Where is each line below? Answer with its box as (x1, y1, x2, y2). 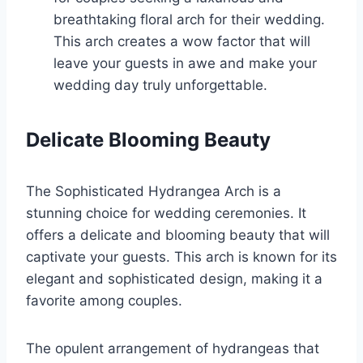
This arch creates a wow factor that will (53, 33, 310, 50)
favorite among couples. (26, 293, 182, 310)
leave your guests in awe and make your (53, 55, 317, 72)
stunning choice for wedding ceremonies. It (26, 205, 306, 222)
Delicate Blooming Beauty (26, 128, 271, 152)
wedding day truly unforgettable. (53, 77, 267, 94)
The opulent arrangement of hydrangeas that (26, 340, 319, 357)
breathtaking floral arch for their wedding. (53, 11, 325, 28)
